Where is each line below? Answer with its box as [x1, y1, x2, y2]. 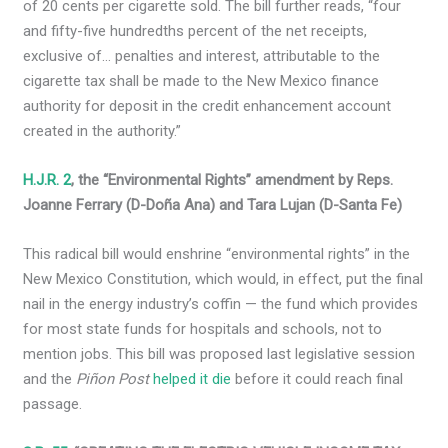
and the [23, 370, 77, 389]
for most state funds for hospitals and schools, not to [23, 320, 383, 339]
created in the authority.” [23, 122, 182, 141]
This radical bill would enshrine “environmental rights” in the [23, 245, 411, 264]
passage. [23, 395, 87, 414]
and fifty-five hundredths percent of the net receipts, [23, 22, 368, 41]
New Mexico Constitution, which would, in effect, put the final [23, 270, 424, 289]
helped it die [153, 370, 232, 389]
